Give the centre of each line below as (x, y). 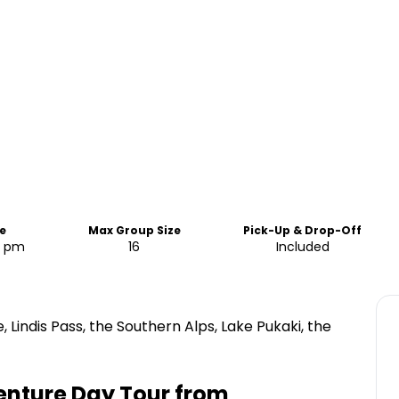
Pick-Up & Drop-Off (303, 230)
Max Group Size (134, 230)
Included (302, 247)
